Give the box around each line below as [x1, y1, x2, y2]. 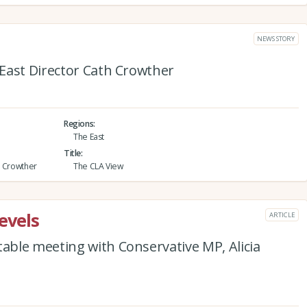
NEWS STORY [257, 34, 295, 43]
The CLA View [73, 160, 123, 172]
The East [73, 130, 105, 143]
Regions [63, 117, 94, 130]
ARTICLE [269, 210, 295, 219]
